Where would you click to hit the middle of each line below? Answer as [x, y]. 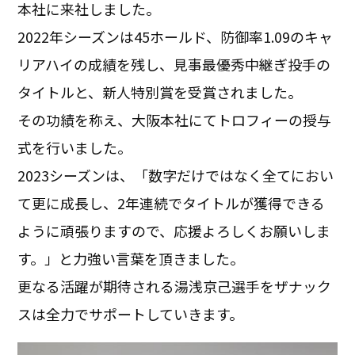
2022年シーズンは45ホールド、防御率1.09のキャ [176, 36]
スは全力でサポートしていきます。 [131, 313]
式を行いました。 [75, 147]
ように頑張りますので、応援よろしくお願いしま [174, 230]
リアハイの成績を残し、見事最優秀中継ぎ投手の [174, 64]
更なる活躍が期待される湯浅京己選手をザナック [175, 286]
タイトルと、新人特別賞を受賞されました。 [160, 92]
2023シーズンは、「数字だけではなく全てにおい [176, 175]
